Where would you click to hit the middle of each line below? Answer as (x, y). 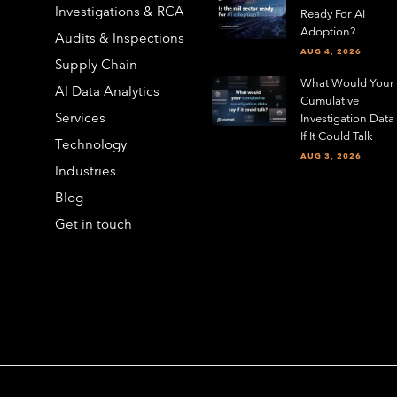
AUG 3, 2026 (331, 156)
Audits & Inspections (120, 37)
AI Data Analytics (108, 90)
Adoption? (327, 31)
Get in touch (94, 223)
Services (81, 117)
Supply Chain (97, 64)
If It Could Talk (336, 136)
